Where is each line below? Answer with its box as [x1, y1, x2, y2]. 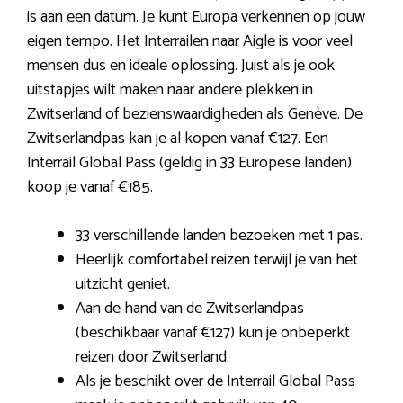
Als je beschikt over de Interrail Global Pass [76, 368, 355, 396]
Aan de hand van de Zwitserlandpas [76, 295, 304, 323]
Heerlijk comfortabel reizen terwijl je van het [76, 246, 358, 274]
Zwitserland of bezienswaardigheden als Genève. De [27, 101, 363, 129]
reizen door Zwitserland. [76, 344, 229, 372]
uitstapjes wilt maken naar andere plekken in [27, 76, 313, 104]
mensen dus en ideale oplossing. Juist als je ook [27, 52, 335, 80]
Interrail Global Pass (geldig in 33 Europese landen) [27, 149, 352, 177]
